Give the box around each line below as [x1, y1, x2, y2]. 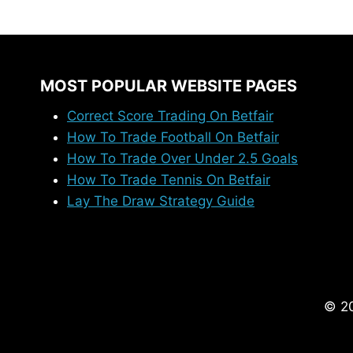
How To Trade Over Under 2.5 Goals [67, 150, 298, 166]
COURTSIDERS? [132, 24, 223, 38]
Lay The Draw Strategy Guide [67, 193, 255, 209]
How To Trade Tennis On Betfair [67, 172, 270, 188]
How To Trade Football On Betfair [67, 129, 279, 145]
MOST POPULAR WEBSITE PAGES [40, 76, 297, 95]
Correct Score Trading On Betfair [67, 108, 273, 124]
